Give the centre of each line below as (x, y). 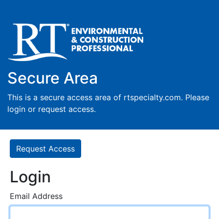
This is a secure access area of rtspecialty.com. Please (108, 97)
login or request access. (52, 109)
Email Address (36, 196)
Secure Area (53, 78)
